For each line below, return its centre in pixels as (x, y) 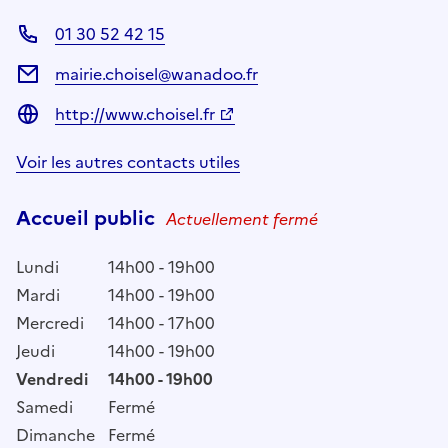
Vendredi (52, 378)
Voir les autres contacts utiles (128, 161)
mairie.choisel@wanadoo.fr (156, 73)
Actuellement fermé (242, 218)
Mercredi (50, 322)
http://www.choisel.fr (135, 113)
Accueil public (88, 217)
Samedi (44, 406)
